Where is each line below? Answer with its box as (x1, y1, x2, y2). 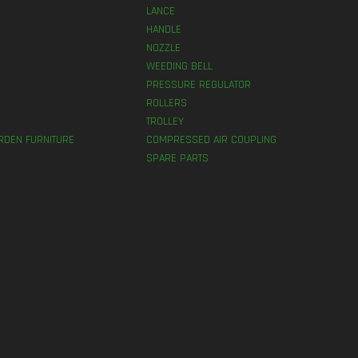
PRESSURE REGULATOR (146, 77, 252, 92)
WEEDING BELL (146, 58, 213, 74)
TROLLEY (146, 113, 185, 129)
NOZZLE (146, 40, 181, 55)
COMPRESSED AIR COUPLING (146, 132, 277, 147)
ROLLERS (146, 95, 188, 110)
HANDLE (146, 22, 182, 37)
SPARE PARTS (146, 150, 209, 165)
